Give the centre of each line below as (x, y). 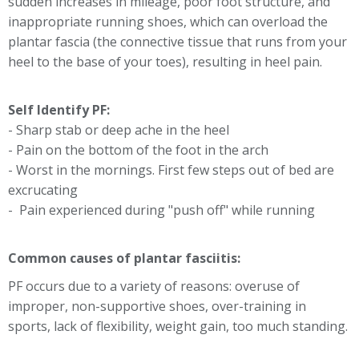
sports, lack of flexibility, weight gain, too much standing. (179, 326)
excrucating (43, 190)
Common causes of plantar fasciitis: (124, 258)
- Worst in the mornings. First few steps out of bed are (171, 170)
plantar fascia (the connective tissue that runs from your (177, 42)
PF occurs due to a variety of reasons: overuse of (154, 286)
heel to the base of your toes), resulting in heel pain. (165, 62)
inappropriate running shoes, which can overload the (168, 22)
